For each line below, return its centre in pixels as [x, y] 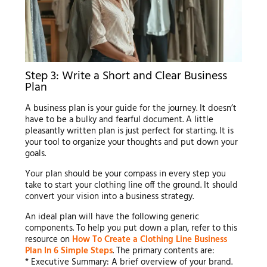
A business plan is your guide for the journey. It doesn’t [131, 109]
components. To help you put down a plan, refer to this [131, 229]
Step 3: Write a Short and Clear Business [126, 77]
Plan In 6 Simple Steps [69, 251]
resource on [48, 240]
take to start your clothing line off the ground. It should [131, 186]
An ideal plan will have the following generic [112, 217]
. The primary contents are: [163, 251]
